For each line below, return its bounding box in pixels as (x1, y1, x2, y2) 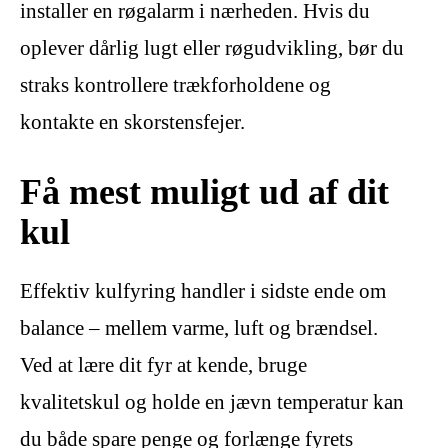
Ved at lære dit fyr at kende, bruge (20, 352, 307, 377)
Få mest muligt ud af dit (20, 170, 389, 212)
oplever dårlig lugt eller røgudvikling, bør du (20, 36, 404, 61)
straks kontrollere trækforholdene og (20, 73, 331, 98)
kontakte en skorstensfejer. (20, 110, 245, 135)
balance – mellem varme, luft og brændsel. (20, 315, 378, 340)
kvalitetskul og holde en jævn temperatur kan (20, 389, 404, 414)
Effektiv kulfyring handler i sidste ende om (20, 278, 386, 303)
